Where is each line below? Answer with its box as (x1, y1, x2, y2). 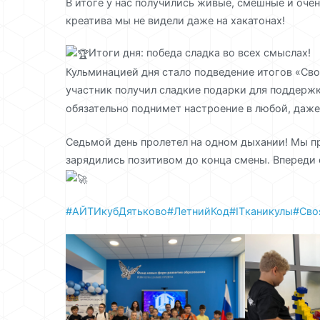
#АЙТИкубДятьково (66, 204, 167, 217)
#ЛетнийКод (167, 204, 229, 217)
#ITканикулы (229, 204, 293, 217)
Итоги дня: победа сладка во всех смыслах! (89, 46, 311, 59)
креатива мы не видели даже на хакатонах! (66, 14, 285, 27)
